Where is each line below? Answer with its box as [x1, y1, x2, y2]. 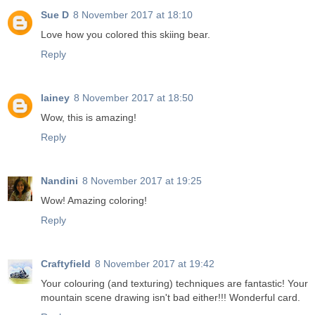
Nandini [41, 174, 78, 186]
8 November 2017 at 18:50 [74, 91, 193, 103]
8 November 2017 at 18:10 [73, 8, 193, 20]
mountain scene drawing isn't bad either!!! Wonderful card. [41, 291, 300, 303]
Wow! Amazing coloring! [41, 194, 147, 206]
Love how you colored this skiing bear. [41, 28, 210, 40]
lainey [41, 91, 70, 103]
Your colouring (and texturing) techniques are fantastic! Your [41, 277, 308, 289]
